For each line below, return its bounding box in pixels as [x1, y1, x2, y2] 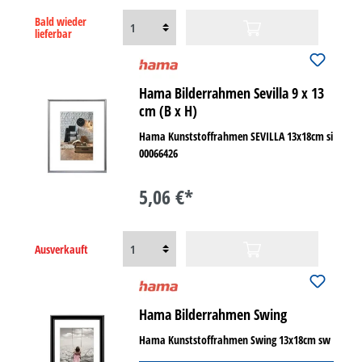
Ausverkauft [35, 241, 88, 257]
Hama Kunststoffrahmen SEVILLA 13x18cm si [139, 128, 334, 144]
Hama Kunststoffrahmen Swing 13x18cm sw [139, 332, 331, 347]
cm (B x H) [139, 101, 198, 120]
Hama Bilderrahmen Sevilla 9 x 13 [139, 83, 325, 103]
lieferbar [35, 26, 72, 41]
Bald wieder [35, 14, 86, 29]
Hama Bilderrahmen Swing [139, 305, 288, 324]
